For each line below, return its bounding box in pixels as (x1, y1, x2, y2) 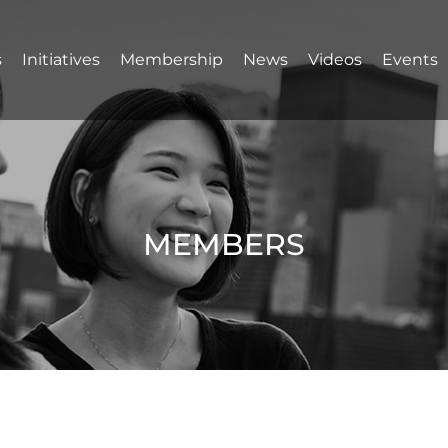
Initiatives (22, 50, 100, 69)
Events (382, 50, 438, 69)
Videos (308, 50, 362, 69)
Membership (120, 50, 223, 69)
